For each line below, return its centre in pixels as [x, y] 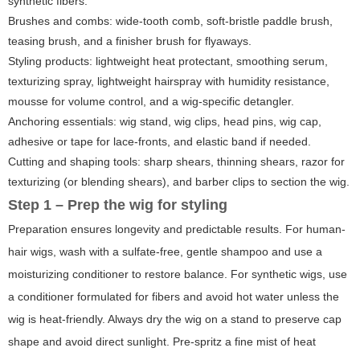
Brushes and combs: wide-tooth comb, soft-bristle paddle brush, [170, 21]
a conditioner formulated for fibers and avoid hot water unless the [174, 297]
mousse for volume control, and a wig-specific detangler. [151, 102]
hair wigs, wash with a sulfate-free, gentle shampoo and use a [165, 252]
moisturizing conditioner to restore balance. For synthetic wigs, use [178, 274]
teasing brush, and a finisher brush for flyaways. [130, 41]
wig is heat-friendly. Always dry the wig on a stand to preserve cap [175, 319]
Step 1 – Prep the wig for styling [118, 205]
